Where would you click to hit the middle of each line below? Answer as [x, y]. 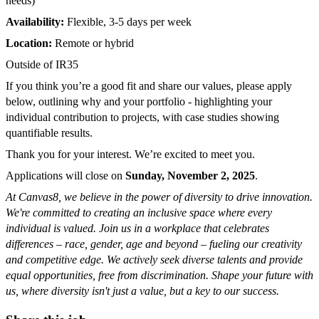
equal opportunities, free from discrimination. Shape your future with [159, 276]
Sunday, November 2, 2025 [190, 176]
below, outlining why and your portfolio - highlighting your [139, 102]
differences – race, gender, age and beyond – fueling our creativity [154, 244]
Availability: [35, 22]
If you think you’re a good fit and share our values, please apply [149, 86]
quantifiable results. [49, 133]
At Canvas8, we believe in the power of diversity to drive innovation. [159, 197]
